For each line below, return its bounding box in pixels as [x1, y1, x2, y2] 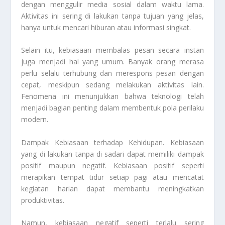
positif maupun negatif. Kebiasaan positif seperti [21, 160, 204, 170]
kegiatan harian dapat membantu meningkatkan [21, 183, 204, 193]
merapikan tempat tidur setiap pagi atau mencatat [21, 172, 204, 182]
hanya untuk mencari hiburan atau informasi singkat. [21, 22, 191, 32]
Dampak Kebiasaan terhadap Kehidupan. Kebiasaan [21, 137, 204, 147]
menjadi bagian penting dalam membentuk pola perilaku [21, 103, 204, 113]
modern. [21, 115, 49, 125]
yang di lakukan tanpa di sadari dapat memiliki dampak [21, 149, 204, 159]
